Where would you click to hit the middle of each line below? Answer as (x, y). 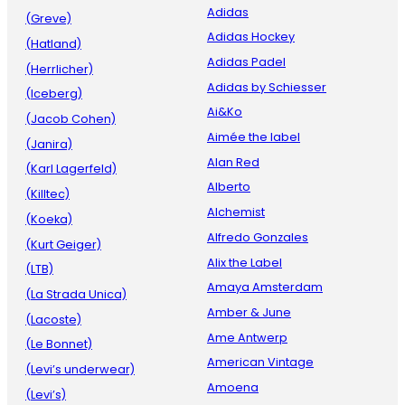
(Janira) (49, 144)
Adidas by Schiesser (267, 87)
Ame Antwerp (247, 337)
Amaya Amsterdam (265, 287)
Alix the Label (245, 262)
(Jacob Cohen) (71, 119)
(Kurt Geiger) (63, 244)
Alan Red (233, 162)
